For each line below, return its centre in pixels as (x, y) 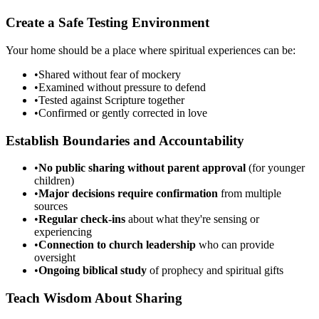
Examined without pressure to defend (122, 87)
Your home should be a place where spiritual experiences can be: (151, 50)
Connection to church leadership (117, 245)
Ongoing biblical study (93, 271)
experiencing (63, 232)
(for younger (275, 168)
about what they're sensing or (192, 219)
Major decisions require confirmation (128, 194)
